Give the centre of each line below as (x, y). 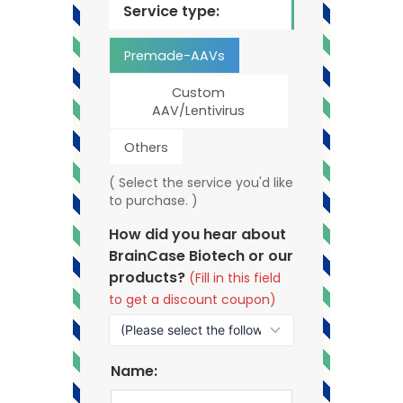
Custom (199, 92)
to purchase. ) (154, 200)
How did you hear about (198, 234)
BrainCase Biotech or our (201, 255)
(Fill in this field (235, 278)
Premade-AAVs (175, 55)
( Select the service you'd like (201, 182)
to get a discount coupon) (193, 299)
